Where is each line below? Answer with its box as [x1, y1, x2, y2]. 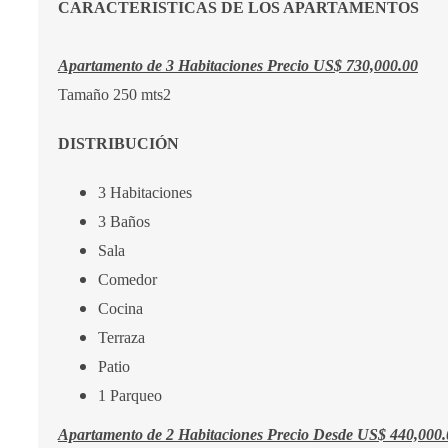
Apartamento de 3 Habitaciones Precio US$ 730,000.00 [58, 57, 418, 74]
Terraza [98, 329, 145, 346]
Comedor [98, 271, 161, 288]
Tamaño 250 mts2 [58, 86, 175, 103]
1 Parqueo [98, 387, 162, 404]
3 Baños [98, 213, 154, 230]
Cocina [98, 300, 147, 317]
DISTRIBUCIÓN [58, 135, 183, 152]
